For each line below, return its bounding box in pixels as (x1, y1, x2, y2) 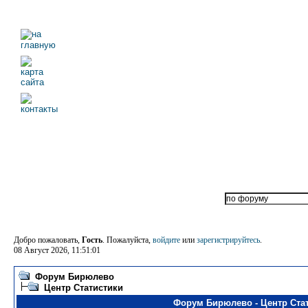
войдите (153, 235, 180, 245)
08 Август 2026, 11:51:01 (14, 245, 100, 255)
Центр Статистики (44, 283, 123, 293)
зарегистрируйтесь (197, 235, 260, 245)
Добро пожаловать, (14, 235, 82, 245)
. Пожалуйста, (102, 235, 153, 245)
